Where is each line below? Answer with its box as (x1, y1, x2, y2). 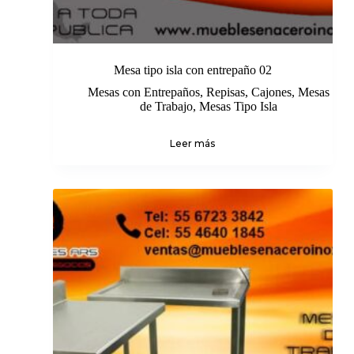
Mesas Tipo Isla (198, 99, 277, 113)
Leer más (170, 137, 216, 149)
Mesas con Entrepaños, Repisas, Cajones (87, 85, 292, 99)
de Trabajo (139, 99, 193, 113)
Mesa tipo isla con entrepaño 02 (113, 62, 272, 77)
